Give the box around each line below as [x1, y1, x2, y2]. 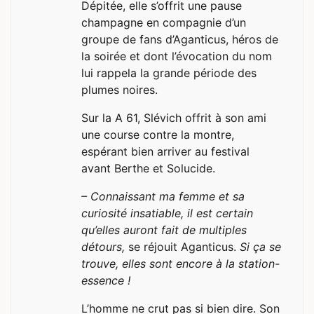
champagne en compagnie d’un [81, 15, 246, 29]
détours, [81, 239, 125, 254]
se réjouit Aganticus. [125, 239, 240, 254]
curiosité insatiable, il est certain [81, 205, 253, 220]
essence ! [81, 273, 130, 287]
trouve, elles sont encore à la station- [81, 256, 280, 271]
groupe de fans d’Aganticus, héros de [81, 32, 278, 46]
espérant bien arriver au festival [81, 144, 250, 158]
